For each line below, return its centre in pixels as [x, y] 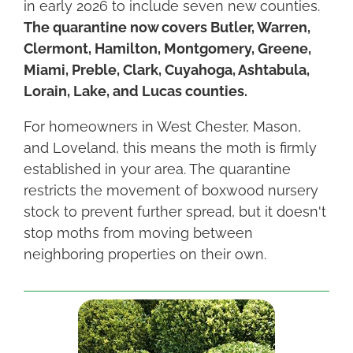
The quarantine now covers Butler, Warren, [167, 27]
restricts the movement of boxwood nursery [171, 190]
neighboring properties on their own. [147, 254]
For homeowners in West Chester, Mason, [162, 126]
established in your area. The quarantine [157, 169]
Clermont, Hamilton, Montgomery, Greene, [167, 48]
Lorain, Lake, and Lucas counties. [136, 91]
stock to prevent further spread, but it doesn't [175, 211]
